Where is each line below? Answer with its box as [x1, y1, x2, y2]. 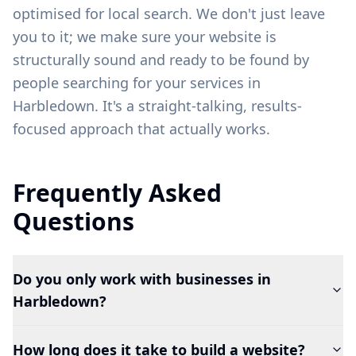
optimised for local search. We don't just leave [13, 3, 325, 23]
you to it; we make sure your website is [13, 26, 277, 46]
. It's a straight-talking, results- [95, 95, 302, 115]
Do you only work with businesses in [13, 269, 271, 288]
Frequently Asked [13, 176, 222, 209]
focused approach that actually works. [13, 118, 270, 138]
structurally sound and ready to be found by [13, 49, 309, 69]
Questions [13, 204, 134, 238]
